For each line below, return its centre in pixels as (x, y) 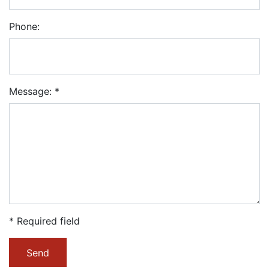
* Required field (44, 221)
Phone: (24, 26)
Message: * (34, 91)
